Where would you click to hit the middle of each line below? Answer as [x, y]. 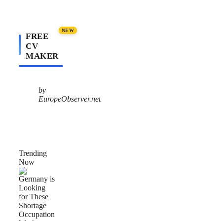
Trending [33, 153]
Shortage [32, 215]
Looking [32, 188]
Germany [33, 171]
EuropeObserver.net [70, 99]
